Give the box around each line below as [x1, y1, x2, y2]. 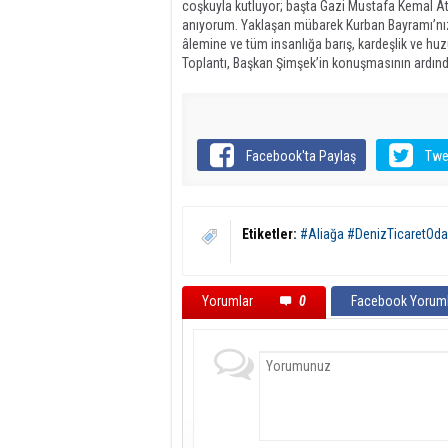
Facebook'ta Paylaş [246, 148, 357, 164]
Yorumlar [202, 293, 256, 309]
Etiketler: [242, 226, 297, 242]
